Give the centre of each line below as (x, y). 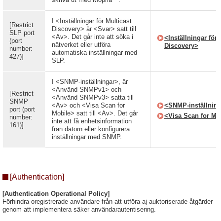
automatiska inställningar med (94, 53)
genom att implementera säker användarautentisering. (79, 209)
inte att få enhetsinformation (92, 121)
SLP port (22, 33)
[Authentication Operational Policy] (56, 194)
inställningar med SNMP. (87, 137)
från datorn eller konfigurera (91, 129)
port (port (22, 109)
